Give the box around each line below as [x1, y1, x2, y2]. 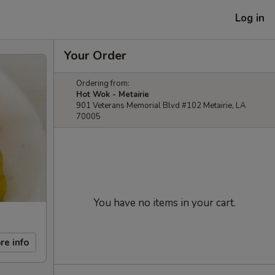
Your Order [64, 47, 126, 64]
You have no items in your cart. [93, 196, 236, 210]
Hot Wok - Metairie [76, 89, 149, 100]
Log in [235, 10, 265, 25]
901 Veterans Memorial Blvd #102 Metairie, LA [76, 100, 246, 111]
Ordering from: [76, 78, 130, 89]
